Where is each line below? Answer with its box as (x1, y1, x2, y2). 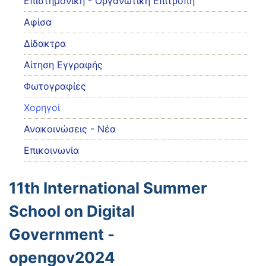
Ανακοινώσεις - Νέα (24, 123, 116, 135)
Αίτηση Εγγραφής (24, 59, 103, 71)
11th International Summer (9, 179, 207, 197)
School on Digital (9, 202, 135, 220)
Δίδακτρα (24, 37, 66, 49)
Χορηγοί (24, 102, 60, 113)
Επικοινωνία (24, 144, 79, 156)
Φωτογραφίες (24, 80, 86, 92)
